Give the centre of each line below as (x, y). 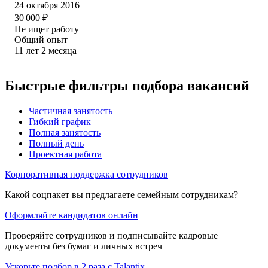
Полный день (56, 143)
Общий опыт (41, 39)
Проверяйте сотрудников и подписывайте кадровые (111, 235)
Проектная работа (65, 154)
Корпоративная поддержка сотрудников (86, 174)
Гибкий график (60, 121)
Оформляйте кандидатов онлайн (71, 215)
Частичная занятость (71, 111)
